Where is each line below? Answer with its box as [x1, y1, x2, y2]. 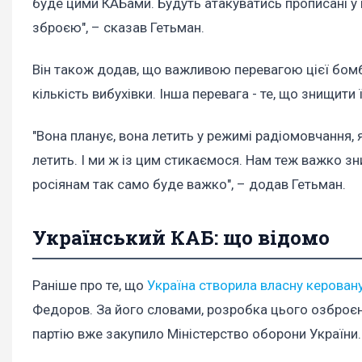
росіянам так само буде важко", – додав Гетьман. [32, 175, 346, 192]
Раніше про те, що [32, 276, 147, 293]
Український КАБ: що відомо [32, 224, 330, 250]
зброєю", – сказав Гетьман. [32, 19, 204, 36]
